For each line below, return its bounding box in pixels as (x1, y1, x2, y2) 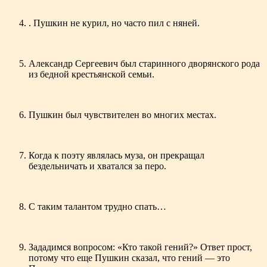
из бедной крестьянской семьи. (29, 69, 154, 80)
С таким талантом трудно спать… (29, 201, 166, 212)
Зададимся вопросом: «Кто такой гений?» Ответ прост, (29, 242, 252, 253)
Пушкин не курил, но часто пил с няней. (33, 18, 200, 29)
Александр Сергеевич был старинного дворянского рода (29, 58, 260, 69)
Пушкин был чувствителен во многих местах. (29, 110, 216, 120)
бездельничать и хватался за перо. (29, 161, 166, 172)
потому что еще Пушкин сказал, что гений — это (29, 253, 230, 263)
